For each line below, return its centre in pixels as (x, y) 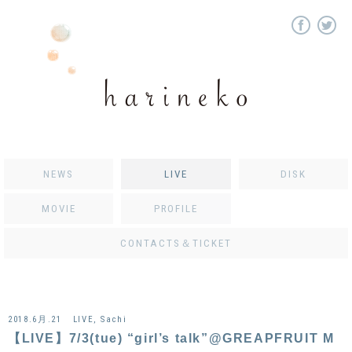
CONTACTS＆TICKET (176, 243)
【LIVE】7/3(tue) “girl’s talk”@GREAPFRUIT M (171, 338)
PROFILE (176, 209)
